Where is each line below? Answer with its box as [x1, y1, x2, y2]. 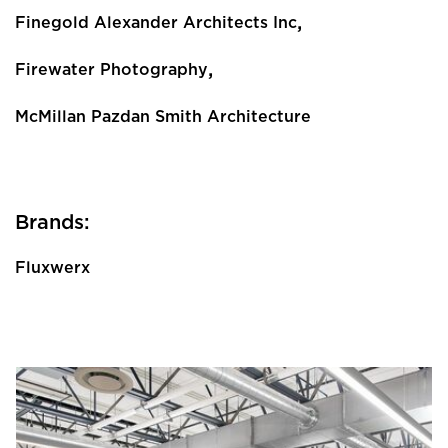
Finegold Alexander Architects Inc [15, 14, 297, 31]
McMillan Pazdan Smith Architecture [15, 108, 311, 125]
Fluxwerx [15, 259, 90, 276]
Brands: [15, 212, 90, 233]
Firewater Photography [15, 61, 208, 78]
